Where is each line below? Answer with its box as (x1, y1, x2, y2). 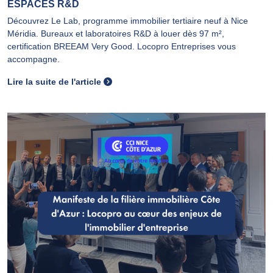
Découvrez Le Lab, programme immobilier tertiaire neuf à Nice (7, 16, 248, 26)
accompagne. (7, 54, 60, 65)
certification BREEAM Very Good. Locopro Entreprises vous (7, 41, 236, 52)
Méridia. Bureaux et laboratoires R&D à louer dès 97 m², (7, 29, 224, 39)
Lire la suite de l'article (7, 77, 104, 87)
